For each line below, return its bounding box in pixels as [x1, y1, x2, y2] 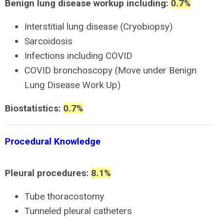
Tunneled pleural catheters [24, 205, 132, 217]
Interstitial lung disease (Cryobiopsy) [24, 21, 173, 32]
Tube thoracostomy [24, 191, 104, 202]
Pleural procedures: [5, 167, 91, 179]
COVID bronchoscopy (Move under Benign [24, 65, 197, 76]
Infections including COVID [24, 50, 132, 61]
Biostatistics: [5, 103, 63, 114]
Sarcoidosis [24, 36, 73, 47]
